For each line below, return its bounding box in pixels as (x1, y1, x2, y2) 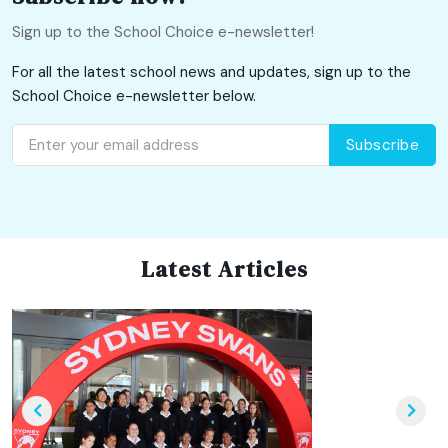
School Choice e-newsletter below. (12, 85, 256, 106)
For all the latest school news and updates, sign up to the (12, 61, 411, 82)
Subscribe (345, 134, 419, 155)
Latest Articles (140, 253, 308, 285)
